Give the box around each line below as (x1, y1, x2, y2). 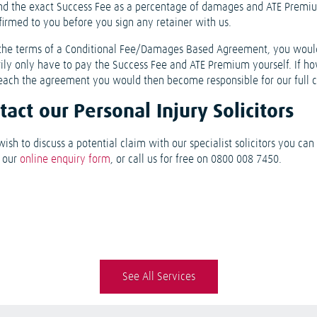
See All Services (122, 271, 195, 282)
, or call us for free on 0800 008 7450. (110, 154, 282, 165)
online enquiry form (20, 154, 111, 165)
